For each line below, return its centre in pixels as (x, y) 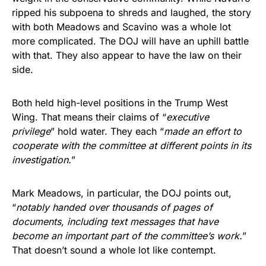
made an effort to (203, 131)
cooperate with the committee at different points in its (132, 145)
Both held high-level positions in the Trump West (120, 102)
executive (188, 117)
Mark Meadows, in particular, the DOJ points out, (122, 193)
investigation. (42, 159)
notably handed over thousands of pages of (114, 207)
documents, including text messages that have (115, 221)
